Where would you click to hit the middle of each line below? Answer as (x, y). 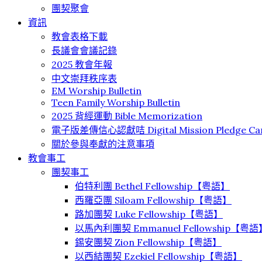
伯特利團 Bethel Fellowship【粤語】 (152, 186)
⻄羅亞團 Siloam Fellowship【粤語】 (153, 200)
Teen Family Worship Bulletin (116, 102)
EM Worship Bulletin (96, 90)
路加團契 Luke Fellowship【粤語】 (149, 214)
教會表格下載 (80, 36)
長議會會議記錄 (84, 50)
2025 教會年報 (82, 64)
